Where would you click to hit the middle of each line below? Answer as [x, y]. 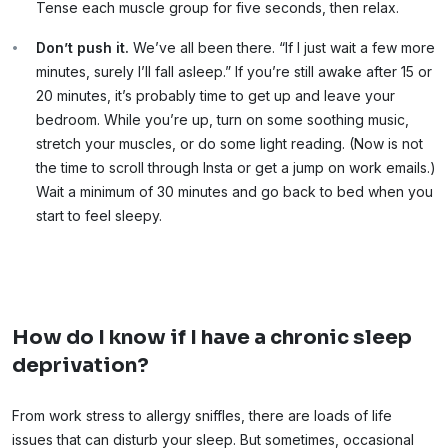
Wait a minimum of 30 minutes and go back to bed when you [234, 191]
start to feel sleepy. [101, 215]
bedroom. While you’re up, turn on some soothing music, [222, 119]
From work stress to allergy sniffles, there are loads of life [202, 415]
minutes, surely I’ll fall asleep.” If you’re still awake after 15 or [234, 71]
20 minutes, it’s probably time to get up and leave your [215, 95]
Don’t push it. [84, 47]
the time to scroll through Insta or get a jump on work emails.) [236, 167]
